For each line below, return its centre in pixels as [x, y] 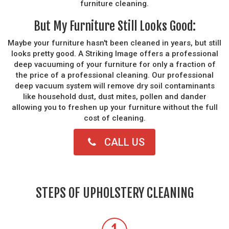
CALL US [124, 142]
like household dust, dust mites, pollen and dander [114, 96]
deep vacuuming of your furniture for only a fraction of [114, 64]
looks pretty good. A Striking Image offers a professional [114, 53]
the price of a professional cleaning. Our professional [114, 75]
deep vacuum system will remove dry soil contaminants [114, 86]
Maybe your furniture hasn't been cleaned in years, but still [114, 43]
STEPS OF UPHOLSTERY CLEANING [114, 193]
